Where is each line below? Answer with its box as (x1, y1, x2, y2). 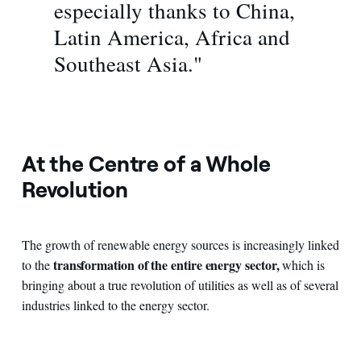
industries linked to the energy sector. (21, 297, 210, 314)
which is (282, 256, 326, 274)
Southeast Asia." (53, 49, 202, 79)
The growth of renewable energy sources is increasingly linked (21, 236, 339, 254)
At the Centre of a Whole (21, 151, 271, 178)
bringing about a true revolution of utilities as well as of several (21, 276, 338, 294)
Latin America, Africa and (53, 23, 290, 52)
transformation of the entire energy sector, (52, 255, 283, 275)
